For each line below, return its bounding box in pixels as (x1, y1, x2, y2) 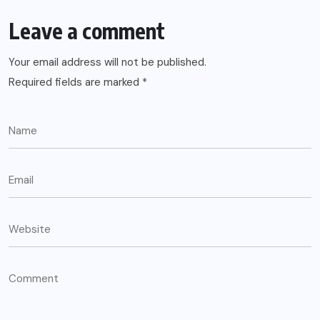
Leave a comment (9, 17, 165, 45)
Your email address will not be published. (9, 55, 206, 70)
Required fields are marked (9, 75, 142, 90)
